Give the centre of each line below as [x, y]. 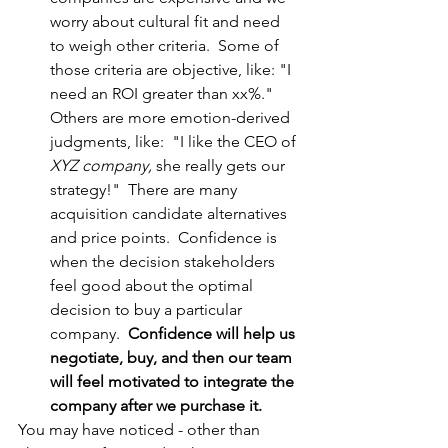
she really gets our [220, 166]
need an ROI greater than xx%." [165, 94]
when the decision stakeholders [164, 262]
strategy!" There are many [145, 190]
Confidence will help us [213, 334]
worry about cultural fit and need [167, 22]
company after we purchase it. [156, 406]
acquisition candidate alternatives [170, 214]
